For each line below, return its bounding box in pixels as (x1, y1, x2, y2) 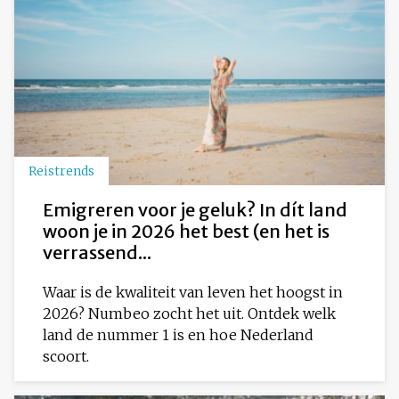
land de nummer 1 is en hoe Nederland (43, 325, 313, 344)
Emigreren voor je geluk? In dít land (43, 198, 347, 221)
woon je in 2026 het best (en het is (43, 219, 330, 242)
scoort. (43, 346, 89, 365)
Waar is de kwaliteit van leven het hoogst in (43, 282, 343, 301)
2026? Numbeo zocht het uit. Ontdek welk (43, 304, 336, 322)
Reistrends (28, 162, 94, 179)
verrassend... (43, 240, 151, 264)
